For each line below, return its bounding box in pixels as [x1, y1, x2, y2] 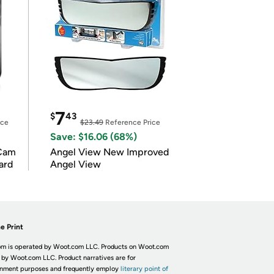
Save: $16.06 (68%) [50, 131, 137, 143]
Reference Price [103, 118, 160, 127]
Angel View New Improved [50, 146, 169, 158]
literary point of [120, 265, 168, 273]
